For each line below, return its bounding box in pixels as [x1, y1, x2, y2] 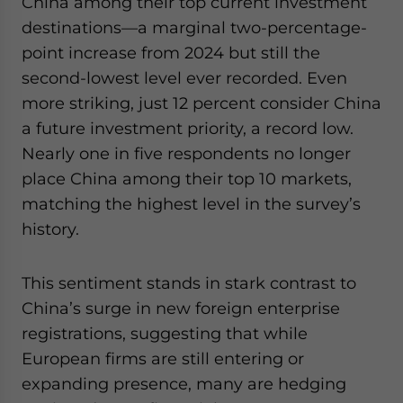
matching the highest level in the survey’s [22, 194, 361, 213]
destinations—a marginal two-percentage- [22, 18, 367, 37]
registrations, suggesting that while [22, 324, 308, 343]
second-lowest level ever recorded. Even [22, 68, 347, 87]
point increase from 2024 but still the [22, 43, 320, 62]
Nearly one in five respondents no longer [22, 144, 351, 163]
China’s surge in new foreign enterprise [22, 299, 340, 318]
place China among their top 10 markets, [22, 169, 352, 188]
